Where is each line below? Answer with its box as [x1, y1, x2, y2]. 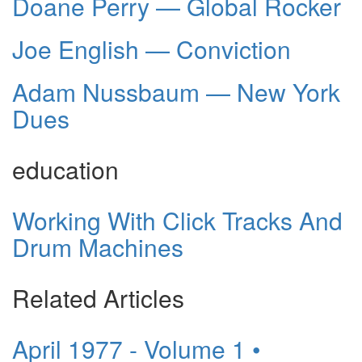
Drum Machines [12, 229, 183, 265]
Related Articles [12, 280, 184, 316]
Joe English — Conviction [12, 32, 291, 67]
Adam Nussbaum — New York [12, 74, 340, 110]
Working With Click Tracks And [12, 203, 343, 238]
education [12, 152, 119, 187]
